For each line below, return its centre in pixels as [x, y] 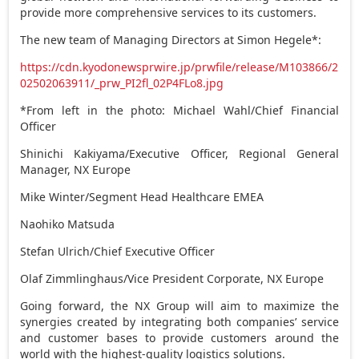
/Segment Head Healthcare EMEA [175, 196]
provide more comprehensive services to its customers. [169, 12]
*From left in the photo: [97, 110]
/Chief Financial [295, 110]
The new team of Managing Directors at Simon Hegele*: [171, 39]
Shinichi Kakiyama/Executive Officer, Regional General [179, 153]
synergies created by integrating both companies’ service [179, 321]
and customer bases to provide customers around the [179, 337]
